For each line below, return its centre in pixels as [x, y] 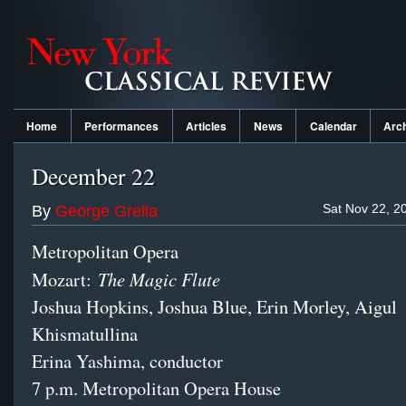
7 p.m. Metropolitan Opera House [156, 389]
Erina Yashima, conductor [127, 362]
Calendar [333, 126]
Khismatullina [85, 334]
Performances [122, 126]
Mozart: [65, 280]
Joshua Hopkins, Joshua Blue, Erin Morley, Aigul [214, 307]
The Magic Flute [159, 279]
